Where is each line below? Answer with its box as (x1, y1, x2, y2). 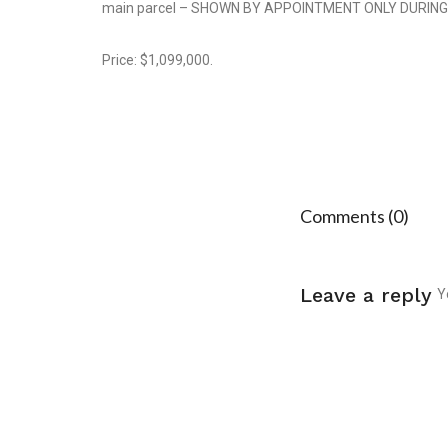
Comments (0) (299, 205, 409, 227)
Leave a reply (299, 283, 432, 307)
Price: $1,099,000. (102, 52, 213, 68)
